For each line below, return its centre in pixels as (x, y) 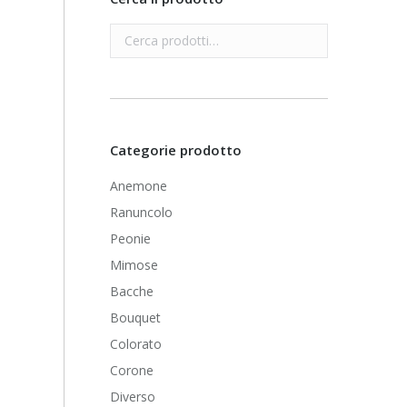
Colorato (136, 344)
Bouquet (136, 318)
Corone (132, 370)
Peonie (131, 238)
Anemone (139, 186)
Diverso (133, 397)
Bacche (132, 291)
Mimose (134, 265)
